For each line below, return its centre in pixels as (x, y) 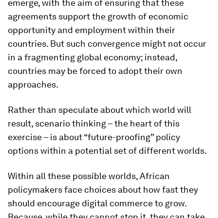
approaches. (33, 84)
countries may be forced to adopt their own (95, 71)
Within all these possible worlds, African (89, 176)
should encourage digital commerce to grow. (97, 203)
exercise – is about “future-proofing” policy (94, 137)
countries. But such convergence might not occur (107, 44)
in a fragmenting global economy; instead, (92, 57)
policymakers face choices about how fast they (103, 190)
